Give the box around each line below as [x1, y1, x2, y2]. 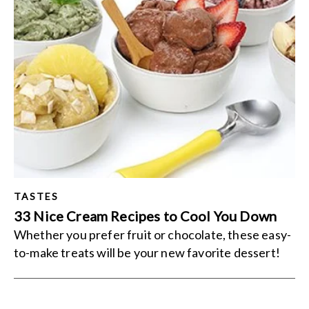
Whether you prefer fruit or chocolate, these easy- [14, 227, 292, 242]
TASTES [14, 190, 59, 202]
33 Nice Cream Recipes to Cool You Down [14, 208, 277, 224]
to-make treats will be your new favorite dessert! [14, 245, 280, 260]
